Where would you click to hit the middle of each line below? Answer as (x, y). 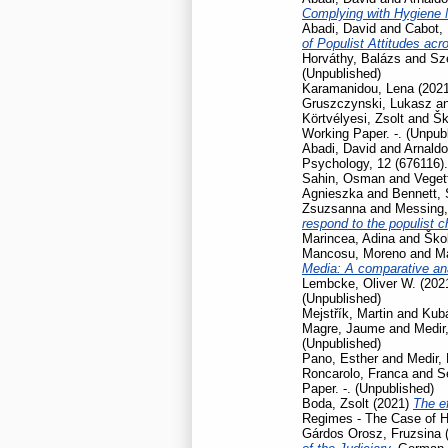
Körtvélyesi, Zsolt (353, 118)
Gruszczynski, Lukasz (367, 103)
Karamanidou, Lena (358, 88)
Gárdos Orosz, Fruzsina (371, 433)
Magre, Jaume (343, 328)
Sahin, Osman (343, 178)
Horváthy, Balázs (351, 58)
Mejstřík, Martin (347, 313)
